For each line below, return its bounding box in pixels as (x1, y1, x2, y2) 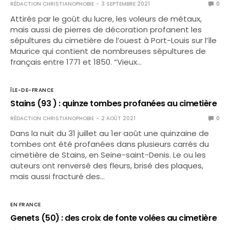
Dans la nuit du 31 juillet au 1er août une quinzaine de (10, 128, 209, 139)
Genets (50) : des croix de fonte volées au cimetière (10, 212, 217, 224)
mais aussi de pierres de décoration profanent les (10, 24, 202, 35)
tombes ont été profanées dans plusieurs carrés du (10, 139, 209, 149)
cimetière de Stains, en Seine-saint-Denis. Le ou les (10, 149, 206, 160)
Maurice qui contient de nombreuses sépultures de (10, 46, 206, 56)
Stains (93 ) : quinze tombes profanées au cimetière (10, 98, 217, 109)
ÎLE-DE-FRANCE (10, 86, 54, 94)
